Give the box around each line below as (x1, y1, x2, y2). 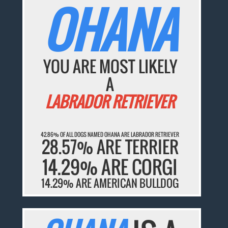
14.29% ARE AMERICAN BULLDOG (41, 175, 179, 191)
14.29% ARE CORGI (42, 153, 178, 180)
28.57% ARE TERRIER (41, 134, 179, 159)
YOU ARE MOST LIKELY (43, 54, 177, 78)
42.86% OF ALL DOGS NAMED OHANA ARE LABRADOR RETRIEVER (41, 130, 180, 138)
